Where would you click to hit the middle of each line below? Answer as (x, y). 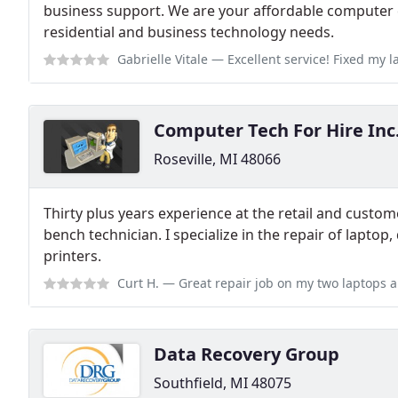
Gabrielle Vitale (163, 59)
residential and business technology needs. (189, 32)
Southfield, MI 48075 (223, 382)
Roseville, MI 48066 (217, 159)
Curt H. (138, 283)
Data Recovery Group (247, 354)
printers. (72, 255)
